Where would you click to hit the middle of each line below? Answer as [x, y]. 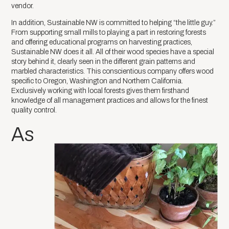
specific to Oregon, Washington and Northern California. [97, 81]
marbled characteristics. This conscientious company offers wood [113, 71]
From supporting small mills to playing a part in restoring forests [109, 32]
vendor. [23, 6]
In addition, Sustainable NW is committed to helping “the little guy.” [114, 22]
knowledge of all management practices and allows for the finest [110, 100]
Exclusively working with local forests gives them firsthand [100, 90]
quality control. [34, 110]
